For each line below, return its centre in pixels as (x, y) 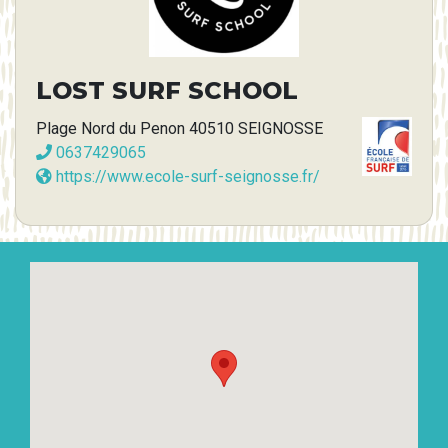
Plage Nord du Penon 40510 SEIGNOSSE (179, 128)
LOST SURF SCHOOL (167, 90)
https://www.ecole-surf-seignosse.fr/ (186, 176)
